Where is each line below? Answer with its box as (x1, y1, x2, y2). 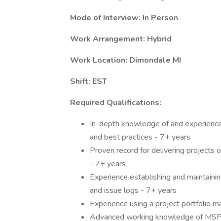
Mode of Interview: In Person (70, 12, 178, 23)
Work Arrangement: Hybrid (70, 34, 172, 44)
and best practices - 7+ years (90, 132, 190, 143)
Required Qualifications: (70, 97, 161, 108)
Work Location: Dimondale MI (70, 55, 181, 66)
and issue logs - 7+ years (90, 185, 177, 196)
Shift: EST (70, 76, 107, 87)
